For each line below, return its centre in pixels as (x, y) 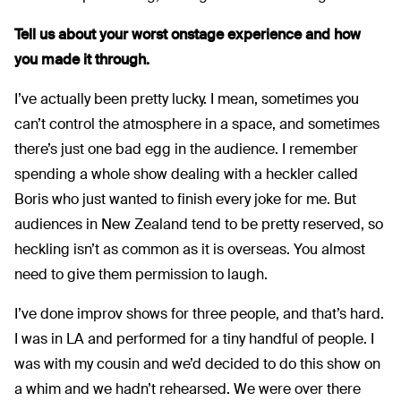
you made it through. (82, 59)
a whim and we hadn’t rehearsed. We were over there (188, 388)
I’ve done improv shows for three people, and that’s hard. (199, 313)
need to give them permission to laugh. (141, 274)
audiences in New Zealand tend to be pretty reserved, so (199, 224)
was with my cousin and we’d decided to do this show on (197, 363)
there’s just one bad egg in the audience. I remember (186, 149)
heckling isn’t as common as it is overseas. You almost (190, 249)
